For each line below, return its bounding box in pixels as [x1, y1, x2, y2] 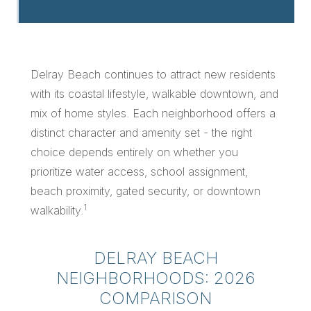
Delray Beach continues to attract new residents [31, 67, 276, 81]
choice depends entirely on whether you [31, 145, 238, 159]
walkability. [31, 203, 83, 217]
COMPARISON [99, 288, 212, 308]
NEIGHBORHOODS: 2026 [56, 268, 255, 288]
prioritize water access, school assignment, [31, 165, 248, 178]
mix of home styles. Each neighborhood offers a [31, 106, 276, 120]
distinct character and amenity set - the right [31, 126, 252, 140]
